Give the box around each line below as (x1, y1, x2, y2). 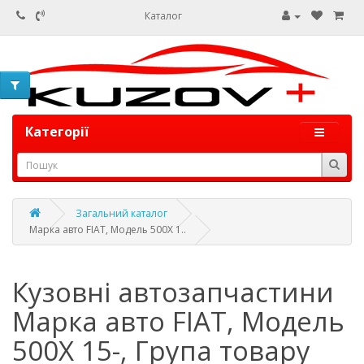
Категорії (25, 123, 89, 141)
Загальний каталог (76, 206, 167, 220)
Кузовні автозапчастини (12, 274, 334, 310)
